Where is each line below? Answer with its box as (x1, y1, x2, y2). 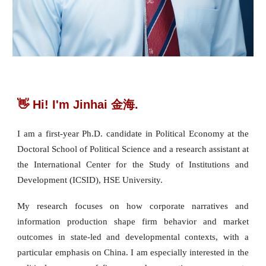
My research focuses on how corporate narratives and (17, 201, 249, 211)
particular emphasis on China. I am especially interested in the (17, 248, 249, 258)
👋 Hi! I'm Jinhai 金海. (17, 98, 139, 112)
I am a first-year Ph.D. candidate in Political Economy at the (17, 129, 249, 139)
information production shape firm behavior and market (17, 217, 249, 227)
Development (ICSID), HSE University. (17, 175, 163, 185)
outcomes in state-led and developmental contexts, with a (17, 232, 249, 242)
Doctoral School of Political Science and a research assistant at (17, 144, 249, 154)
